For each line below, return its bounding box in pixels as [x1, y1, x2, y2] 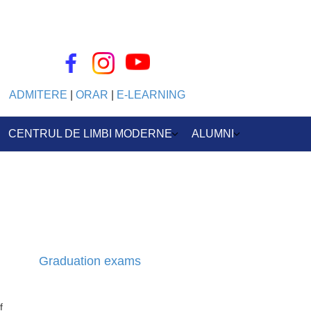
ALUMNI [191, 128, 234, 140]
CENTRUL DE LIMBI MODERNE [8, 128, 172, 140]
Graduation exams [39, 253, 141, 268]
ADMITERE [9, 89, 68, 101]
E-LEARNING [117, 89, 186, 101]
